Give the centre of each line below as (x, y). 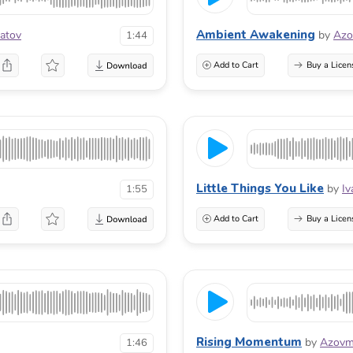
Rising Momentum (249, 342)
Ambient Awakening (256, 34)
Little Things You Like (260, 188)
